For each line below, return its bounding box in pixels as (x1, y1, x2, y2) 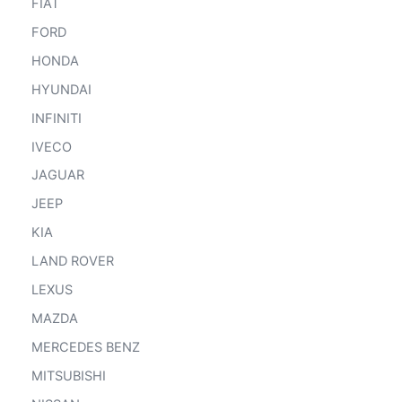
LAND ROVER (31, 253, 114, 270)
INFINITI (31, 109, 82, 127)
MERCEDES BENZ (31, 339, 140, 356)
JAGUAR (31, 167, 84, 184)
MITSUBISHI (31, 368, 106, 385)
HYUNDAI (31, 81, 92, 98)
